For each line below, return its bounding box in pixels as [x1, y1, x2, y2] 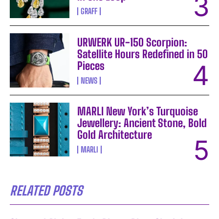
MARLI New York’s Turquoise [77, 104, 198, 118]
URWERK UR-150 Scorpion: [77, 35, 188, 49]
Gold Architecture [77, 128, 153, 141]
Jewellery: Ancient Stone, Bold [77, 116, 207, 130]
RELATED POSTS [10, 182, 83, 198]
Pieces [77, 59, 105, 72]
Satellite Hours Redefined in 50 [77, 47, 208, 61]
